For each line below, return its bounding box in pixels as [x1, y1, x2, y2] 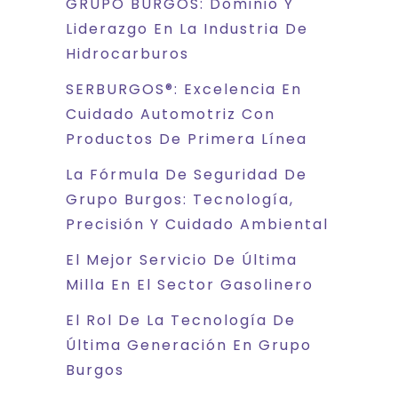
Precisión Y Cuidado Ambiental [66, 214, 329, 235]
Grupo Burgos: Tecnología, [66, 189, 294, 211]
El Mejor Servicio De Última [66, 250, 298, 271]
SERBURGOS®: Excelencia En [66, 79, 302, 100]
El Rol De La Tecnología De [66, 310, 296, 331]
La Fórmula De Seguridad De [66, 164, 307, 186]
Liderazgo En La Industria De [66, 19, 308, 40]
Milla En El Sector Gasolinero [66, 275, 314, 296]
